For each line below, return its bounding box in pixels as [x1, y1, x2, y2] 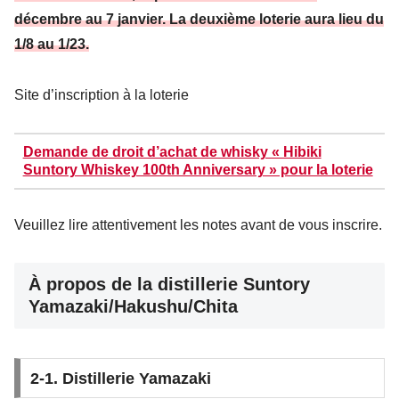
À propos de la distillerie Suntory [28, 274, 310, 295]
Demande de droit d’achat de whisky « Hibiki [22, 144, 322, 160]
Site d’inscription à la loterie [14, 86, 189, 102]
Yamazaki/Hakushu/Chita [28, 297, 238, 317]
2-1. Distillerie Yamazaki [29, 369, 211, 387]
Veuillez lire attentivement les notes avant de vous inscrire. [14, 216, 382, 232]
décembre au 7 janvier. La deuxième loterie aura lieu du [14, 11, 384, 27]
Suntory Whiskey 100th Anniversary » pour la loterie [22, 162, 373, 178]
